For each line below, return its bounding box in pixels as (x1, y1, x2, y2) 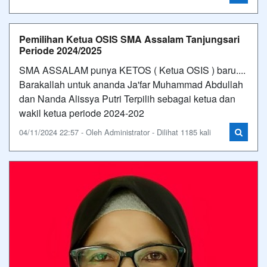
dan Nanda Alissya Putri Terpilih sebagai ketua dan (19, 91, 235, 105)
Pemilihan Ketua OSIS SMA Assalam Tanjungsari (19, 32, 240, 46)
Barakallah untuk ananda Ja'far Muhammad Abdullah (19, 77, 243, 91)
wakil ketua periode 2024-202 (19, 105, 144, 120)
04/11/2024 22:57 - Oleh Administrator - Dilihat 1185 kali (19, 126, 211, 138)
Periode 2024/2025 (19, 43, 102, 57)
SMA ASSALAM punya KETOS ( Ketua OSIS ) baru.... (19, 63, 246, 77)
